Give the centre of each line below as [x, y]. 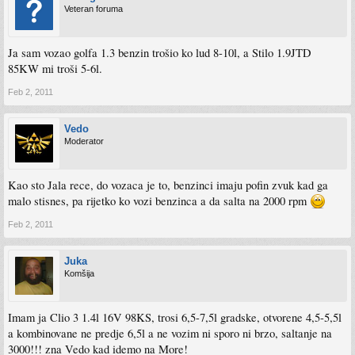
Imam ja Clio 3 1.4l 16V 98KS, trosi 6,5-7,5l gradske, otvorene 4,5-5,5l [175, 317]
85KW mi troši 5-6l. [55, 69]
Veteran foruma [94, 9]
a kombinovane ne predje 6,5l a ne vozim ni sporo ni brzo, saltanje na [170, 333]
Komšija [79, 273]
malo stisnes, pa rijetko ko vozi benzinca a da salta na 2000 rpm [159, 201]
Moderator [84, 141]
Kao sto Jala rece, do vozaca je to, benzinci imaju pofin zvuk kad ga [168, 185]
